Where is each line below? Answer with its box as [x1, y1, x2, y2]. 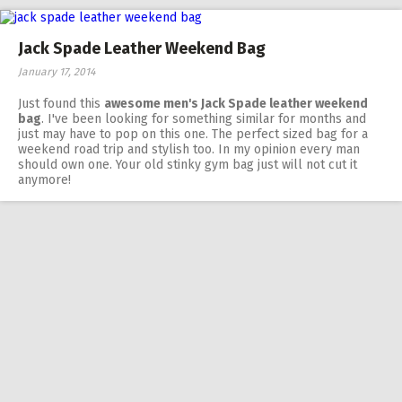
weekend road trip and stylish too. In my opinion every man [18, 142, 360, 157]
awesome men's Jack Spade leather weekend [104, 96, 368, 111]
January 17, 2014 [18, 66, 95, 78]
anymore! [18, 172, 71, 188]
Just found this [18, 96, 104, 111]
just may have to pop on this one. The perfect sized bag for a [18, 127, 368, 142]
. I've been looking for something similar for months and [41, 111, 366, 127]
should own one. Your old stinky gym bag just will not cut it [18, 157, 357, 172]
